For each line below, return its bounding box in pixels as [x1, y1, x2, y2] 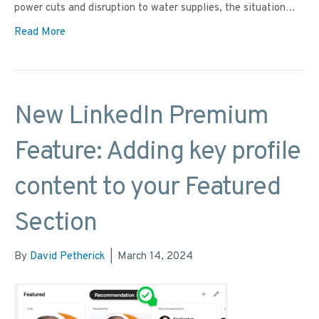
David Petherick [30, 250, 105, 264]
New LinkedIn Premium [14, 100, 268, 134]
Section [14, 207, 97, 241]
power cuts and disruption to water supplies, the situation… [14, 1, 296, 16]
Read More [14, 26, 66, 40]
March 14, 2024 [117, 250, 193, 264]
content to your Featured [14, 172, 281, 205]
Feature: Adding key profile [14, 136, 300, 169]
